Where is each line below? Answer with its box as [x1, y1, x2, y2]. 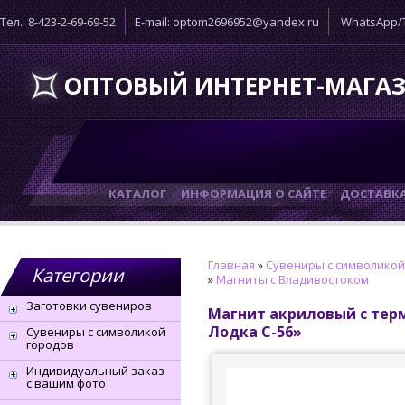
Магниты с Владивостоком [216, 271, 369, 287]
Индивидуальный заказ [26, 363, 165, 379]
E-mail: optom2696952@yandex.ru [135, 14, 319, 30]
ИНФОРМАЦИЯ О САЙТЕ [181, 185, 326, 202]
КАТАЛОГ [108, 185, 167, 202]
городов [26, 336, 74, 353]
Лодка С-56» [208, 322, 302, 342]
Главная [208, 257, 255, 273]
